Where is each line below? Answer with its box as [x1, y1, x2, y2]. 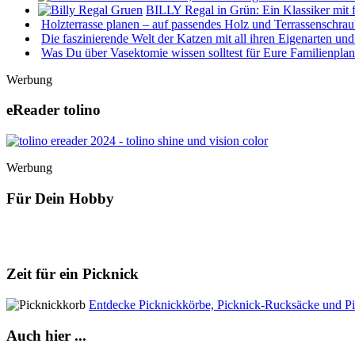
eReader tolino [6, 101, 101, 119]
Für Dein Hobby [6, 189, 114, 207]
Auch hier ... [6, 326, 86, 344]
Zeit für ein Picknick [6, 265, 139, 283]
